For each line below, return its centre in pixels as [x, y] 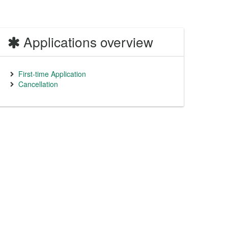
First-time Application [52, 74]
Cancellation [38, 84]
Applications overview [88, 42]
